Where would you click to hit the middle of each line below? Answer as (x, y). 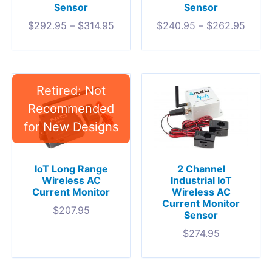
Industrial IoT (201, 180)
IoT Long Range (71, 168)
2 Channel (201, 168)
